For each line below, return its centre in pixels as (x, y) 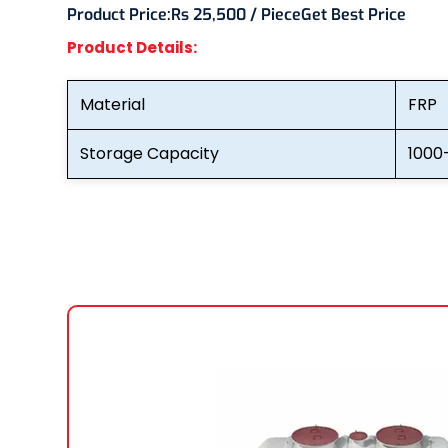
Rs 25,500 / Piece (236, 14)
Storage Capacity (149, 153)
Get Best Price (353, 14)
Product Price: (119, 14)
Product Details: (132, 47)
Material (112, 104)
